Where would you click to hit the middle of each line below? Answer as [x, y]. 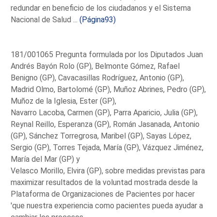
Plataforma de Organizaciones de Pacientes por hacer [103, 194]
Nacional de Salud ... [45, 19]
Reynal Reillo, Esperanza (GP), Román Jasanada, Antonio [105, 124]
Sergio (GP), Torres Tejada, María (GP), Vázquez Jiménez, [107, 147]
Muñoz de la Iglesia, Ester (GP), [64, 101]
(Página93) [98, 19]
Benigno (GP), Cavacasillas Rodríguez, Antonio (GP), [98, 77]
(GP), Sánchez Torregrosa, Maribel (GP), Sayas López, [101, 136]
